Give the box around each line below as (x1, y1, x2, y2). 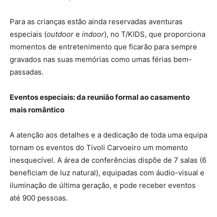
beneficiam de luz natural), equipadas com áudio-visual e (10, 168, 204, 177)
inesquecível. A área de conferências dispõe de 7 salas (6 (10, 155, 206, 165)
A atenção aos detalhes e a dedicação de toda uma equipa (10, 130, 207, 139)
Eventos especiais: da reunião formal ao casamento (10, 92, 190, 102)
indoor (82, 29, 104, 39)
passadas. (10, 67, 44, 77)
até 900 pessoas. (10, 193, 68, 202)
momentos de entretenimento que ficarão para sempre (10, 42, 197, 51)
